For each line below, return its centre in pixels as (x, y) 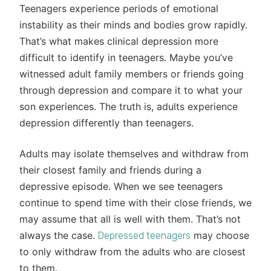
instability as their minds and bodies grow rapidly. (133, 25)
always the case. (59, 235)
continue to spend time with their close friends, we (135, 203)
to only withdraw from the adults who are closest (132, 252)
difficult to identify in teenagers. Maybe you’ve (126, 57)
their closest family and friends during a (110, 170)
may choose (220, 235)
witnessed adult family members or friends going (132, 74)
